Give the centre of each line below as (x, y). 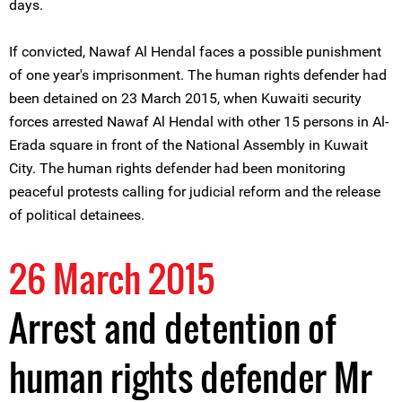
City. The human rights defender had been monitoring (177, 168)
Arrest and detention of (172, 328)
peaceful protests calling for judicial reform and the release (195, 192)
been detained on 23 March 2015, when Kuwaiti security (185, 98)
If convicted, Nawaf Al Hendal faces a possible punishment (195, 52)
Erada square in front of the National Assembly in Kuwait (188, 145)
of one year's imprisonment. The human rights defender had (198, 75)
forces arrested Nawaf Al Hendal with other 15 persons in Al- (199, 122)
